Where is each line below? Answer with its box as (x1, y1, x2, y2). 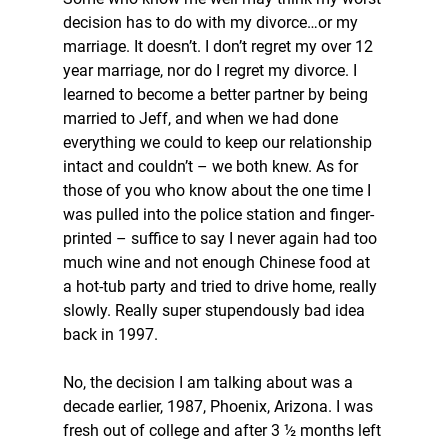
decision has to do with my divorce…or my (62, 13, 362, 32)
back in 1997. (62, 325, 162, 344)
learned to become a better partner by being (62, 85, 372, 104)
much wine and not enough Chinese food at (62, 253, 374, 272)
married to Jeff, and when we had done (62, 109, 342, 128)
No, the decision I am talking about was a (62, 373, 357, 392)
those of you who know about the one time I (62, 181, 375, 200)
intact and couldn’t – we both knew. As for (62, 157, 362, 176)
